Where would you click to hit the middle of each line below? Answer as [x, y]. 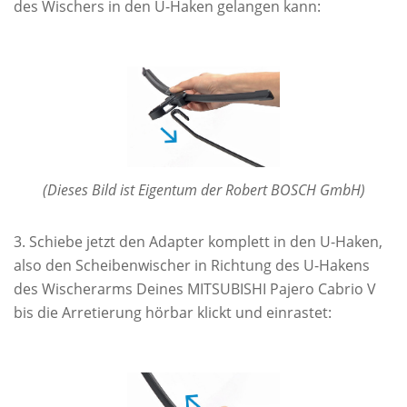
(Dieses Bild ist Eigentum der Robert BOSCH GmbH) [203, 190]
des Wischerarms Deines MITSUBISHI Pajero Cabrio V [195, 289]
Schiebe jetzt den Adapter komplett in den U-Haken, [206, 242]
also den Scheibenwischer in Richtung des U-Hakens [192, 266]
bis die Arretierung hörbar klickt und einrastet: [173, 313]
